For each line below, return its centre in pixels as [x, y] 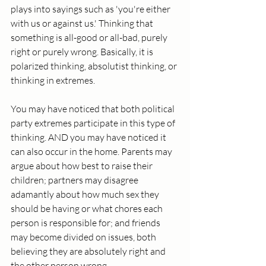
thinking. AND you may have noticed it [89, 137]
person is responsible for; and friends [86, 223]
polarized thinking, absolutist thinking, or [95, 66]
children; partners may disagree [75, 180]
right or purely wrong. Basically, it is [83, 52]
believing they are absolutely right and [89, 251]
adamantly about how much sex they [86, 194]
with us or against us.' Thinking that [83, 23]
